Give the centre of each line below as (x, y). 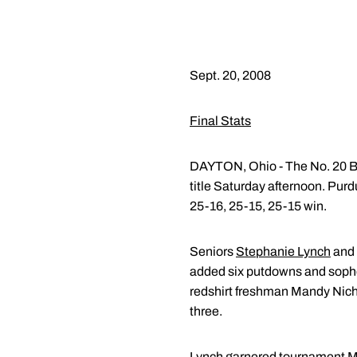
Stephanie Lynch (283, 251)
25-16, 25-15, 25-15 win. (258, 206)
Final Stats (220, 121)
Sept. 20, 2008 (230, 75)
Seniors (213, 251)
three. (206, 311)
